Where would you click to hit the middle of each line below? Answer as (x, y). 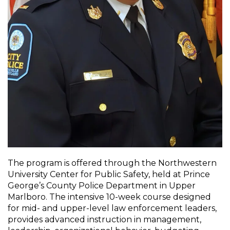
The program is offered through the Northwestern (112, 163)
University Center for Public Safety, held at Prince (109, 174)
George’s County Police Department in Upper (102, 185)
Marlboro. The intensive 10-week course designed (109, 197)
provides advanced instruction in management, (104, 219)
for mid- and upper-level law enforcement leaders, (112, 208)
